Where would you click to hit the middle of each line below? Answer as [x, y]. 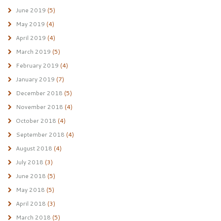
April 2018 [31, 203]
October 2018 [36, 121]
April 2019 [31, 38]
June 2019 [31, 10]
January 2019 [35, 79]
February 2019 [37, 65]
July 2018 [29, 162]
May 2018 [30, 190]
